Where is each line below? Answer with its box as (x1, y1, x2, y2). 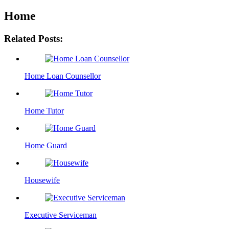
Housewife (25, 175, 60, 185)
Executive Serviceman (25, 210, 97, 219)
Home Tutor (25, 106, 64, 115)
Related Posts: (4, 33, 63, 44)
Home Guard (25, 141, 67, 150)
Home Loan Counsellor (25, 71, 101, 80)
